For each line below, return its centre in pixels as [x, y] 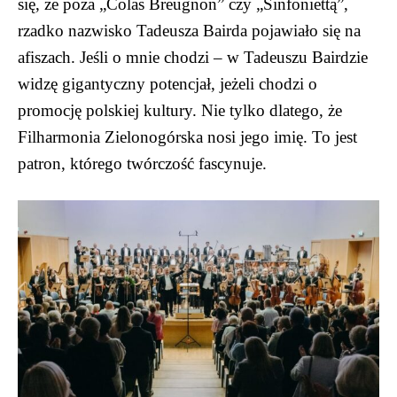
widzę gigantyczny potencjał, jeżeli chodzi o [167, 83]
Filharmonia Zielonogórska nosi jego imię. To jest [187, 136]
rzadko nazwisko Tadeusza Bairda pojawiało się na [189, 30]
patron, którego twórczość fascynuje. [142, 163]
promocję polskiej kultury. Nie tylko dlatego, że [180, 110]
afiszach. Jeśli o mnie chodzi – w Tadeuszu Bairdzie [193, 57]
